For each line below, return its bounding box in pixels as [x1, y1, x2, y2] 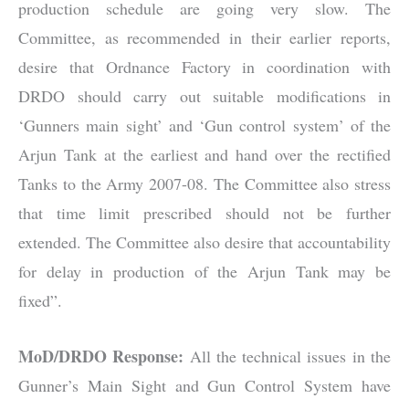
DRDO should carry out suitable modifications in [18, 84, 391, 107]
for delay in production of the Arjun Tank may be [18, 259, 391, 282]
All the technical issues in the [184, 344, 392, 367]
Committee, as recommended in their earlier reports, [18, 26, 391, 48]
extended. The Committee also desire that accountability [18, 230, 391, 253]
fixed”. [18, 288, 62, 311]
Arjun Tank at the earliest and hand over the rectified [18, 142, 391, 165]
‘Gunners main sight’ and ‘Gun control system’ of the [18, 113, 391, 136]
